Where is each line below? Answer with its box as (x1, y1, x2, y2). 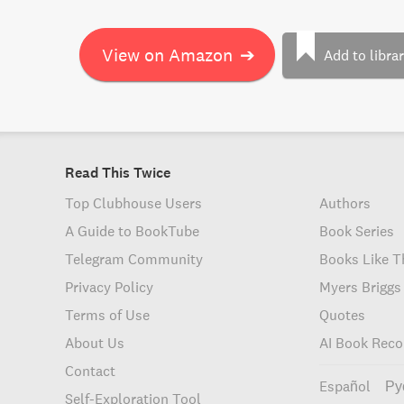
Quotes (319, 306, 366, 324)
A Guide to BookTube (65, 222, 199, 240)
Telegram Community (65, 250, 203, 268)
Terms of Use (65, 306, 150, 324)
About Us (65, 334, 124, 352)
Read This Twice (65, 163, 170, 181)
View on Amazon (102, 43, 233, 66)
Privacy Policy (65, 278, 153, 296)
